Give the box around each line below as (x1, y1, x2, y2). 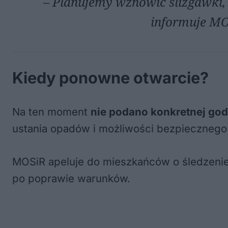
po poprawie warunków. (12, 172, 130, 185)
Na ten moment (12, 105, 91, 118)
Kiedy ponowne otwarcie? (12, 68, 209, 87)
